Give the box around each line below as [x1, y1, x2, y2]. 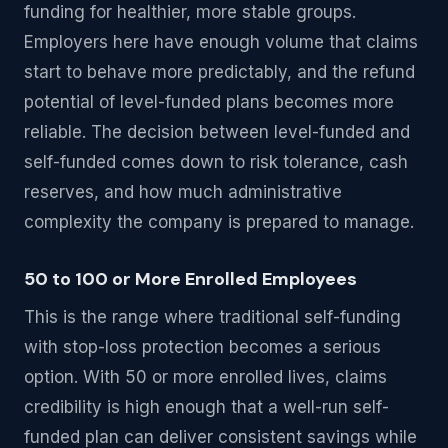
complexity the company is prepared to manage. [24, 212, 414, 232]
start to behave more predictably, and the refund [24, 62, 415, 82]
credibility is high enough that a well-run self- [24, 397, 389, 417]
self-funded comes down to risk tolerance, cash [24, 152, 408, 172]
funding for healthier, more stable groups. [24, 2, 356, 22]
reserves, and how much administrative [24, 182, 342, 202]
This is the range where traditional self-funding [24, 307, 401, 327]
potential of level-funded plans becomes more [24, 92, 394, 112]
